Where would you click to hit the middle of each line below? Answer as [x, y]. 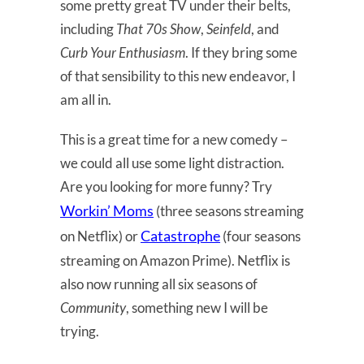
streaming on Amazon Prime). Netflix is [175, 260]
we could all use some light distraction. [172, 162]
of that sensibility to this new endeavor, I [178, 76]
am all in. [86, 99]
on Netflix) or [100, 236]
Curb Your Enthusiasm [123, 52]
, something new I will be [197, 307]
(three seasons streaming [229, 210]
